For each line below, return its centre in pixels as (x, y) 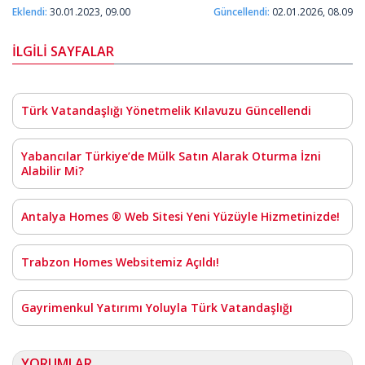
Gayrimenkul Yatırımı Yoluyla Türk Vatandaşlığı (157, 308)
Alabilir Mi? (53, 171)
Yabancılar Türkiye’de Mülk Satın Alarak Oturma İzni (171, 156)
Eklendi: (30, 12)
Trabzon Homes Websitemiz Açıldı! (120, 262)
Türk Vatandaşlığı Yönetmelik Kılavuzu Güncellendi (166, 110)
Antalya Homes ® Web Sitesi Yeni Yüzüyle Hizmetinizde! (180, 216)
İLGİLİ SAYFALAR (63, 51)
